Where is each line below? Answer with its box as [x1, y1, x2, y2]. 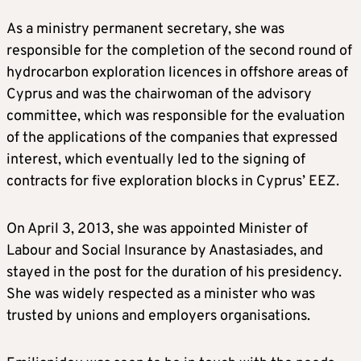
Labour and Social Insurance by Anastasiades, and [6, 242, 323, 261]
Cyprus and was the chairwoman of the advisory [6, 85, 312, 105]
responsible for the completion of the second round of [6, 42, 352, 61]
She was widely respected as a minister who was [6, 285, 315, 305]
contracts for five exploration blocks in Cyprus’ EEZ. [6, 172, 339, 192]
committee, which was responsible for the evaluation [6, 107, 345, 127]
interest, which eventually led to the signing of [6, 151, 305, 170]
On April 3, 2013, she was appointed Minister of [6, 220, 308, 239]
